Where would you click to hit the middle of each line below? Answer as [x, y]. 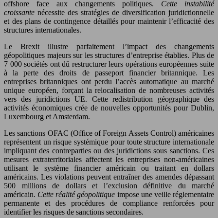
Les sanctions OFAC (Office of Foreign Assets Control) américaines [109, 133]
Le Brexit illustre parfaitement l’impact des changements [109, 46]
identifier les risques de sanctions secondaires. [74, 212]
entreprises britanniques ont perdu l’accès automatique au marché [109, 82]
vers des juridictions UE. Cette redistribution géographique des [109, 99]
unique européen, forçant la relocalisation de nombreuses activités [109, 90]
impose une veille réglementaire [166, 194]
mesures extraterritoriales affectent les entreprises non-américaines [109, 159]
